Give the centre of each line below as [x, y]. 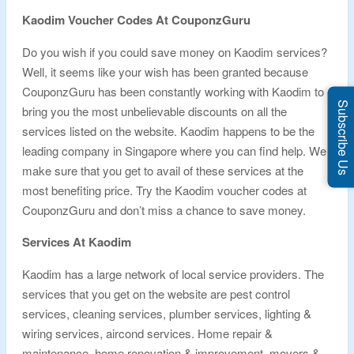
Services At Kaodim [77, 242]
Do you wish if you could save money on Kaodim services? [175, 52]
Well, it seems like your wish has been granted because [165, 72]
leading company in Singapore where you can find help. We [174, 151]
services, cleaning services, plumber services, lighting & [167, 313]
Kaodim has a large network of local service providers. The [173, 274]
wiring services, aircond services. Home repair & [147, 333]
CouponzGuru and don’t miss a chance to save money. [166, 210]
